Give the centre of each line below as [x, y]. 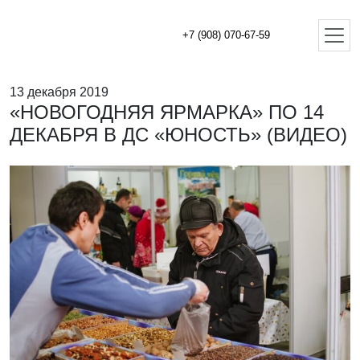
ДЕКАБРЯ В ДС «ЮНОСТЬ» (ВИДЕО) [178, 135]
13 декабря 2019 [59, 92]
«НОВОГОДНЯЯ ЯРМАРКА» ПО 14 [167, 112]
